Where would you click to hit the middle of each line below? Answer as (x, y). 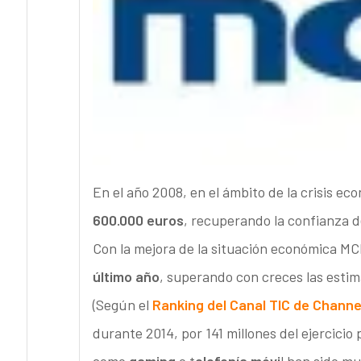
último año (126, 277)
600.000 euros (138, 220)
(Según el (122, 305)
